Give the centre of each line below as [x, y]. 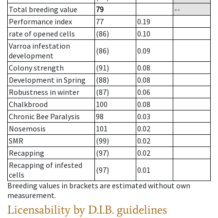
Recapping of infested [45, 165]
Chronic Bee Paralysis [44, 117]
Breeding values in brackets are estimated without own [99, 186]
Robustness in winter [44, 92]
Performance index [40, 22]
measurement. [32, 195]
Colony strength [36, 68]
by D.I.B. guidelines [120, 210]
